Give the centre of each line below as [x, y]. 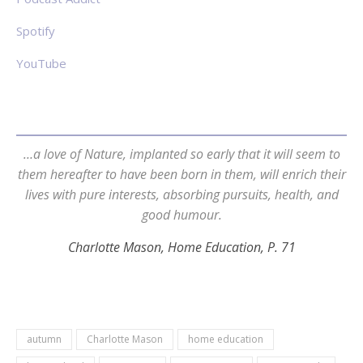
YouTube [41, 63]
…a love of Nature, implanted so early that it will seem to [181, 154]
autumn [44, 339]
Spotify [36, 31]
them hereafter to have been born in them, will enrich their [181, 174]
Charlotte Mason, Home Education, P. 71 [181, 247]
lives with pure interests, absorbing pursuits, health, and [181, 194]
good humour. [181, 215]
